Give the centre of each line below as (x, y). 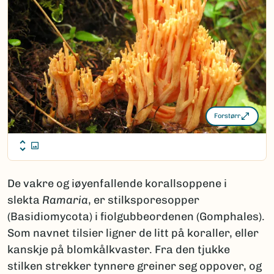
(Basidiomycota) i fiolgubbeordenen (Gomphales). (136, 216)
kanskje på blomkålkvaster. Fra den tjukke (119, 249)
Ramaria (65, 200)
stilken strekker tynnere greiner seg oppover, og (135, 266)
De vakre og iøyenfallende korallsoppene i (117, 183)
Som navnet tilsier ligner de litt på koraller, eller (133, 233)
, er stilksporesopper (144, 200)
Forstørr (227, 116)
